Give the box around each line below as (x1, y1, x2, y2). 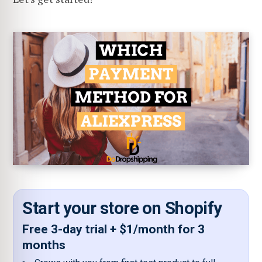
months (22, 238, 66, 253)
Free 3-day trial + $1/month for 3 (22, 222, 205, 237)
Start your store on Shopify (22, 198, 222, 218)
